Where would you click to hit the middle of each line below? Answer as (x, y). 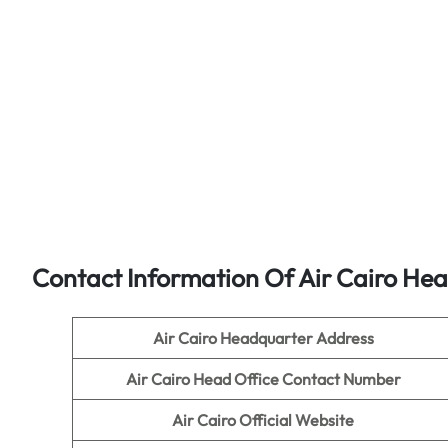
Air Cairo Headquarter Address (263, 338)
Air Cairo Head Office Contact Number (263, 379)
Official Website (296, 420)
